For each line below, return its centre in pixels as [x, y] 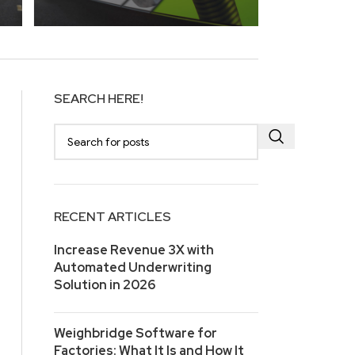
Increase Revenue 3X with [134, 250]
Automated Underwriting [133, 268]
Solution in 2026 [105, 285]
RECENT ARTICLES [113, 217]
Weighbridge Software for [136, 334]
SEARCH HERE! [99, 99]
